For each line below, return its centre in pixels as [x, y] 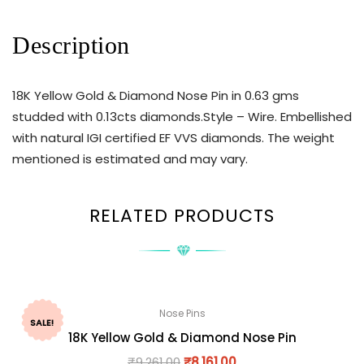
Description [71, 45]
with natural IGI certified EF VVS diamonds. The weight [173, 138]
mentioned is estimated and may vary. [130, 159]
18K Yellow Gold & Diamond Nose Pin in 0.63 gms [156, 96]
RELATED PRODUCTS [182, 215]
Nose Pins [182, 313]
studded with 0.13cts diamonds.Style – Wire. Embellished [182, 117]
